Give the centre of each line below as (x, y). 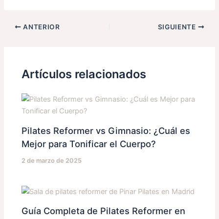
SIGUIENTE (178, 27)
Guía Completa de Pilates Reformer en (104, 211)
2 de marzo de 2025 (52, 160)
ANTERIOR (41, 27)
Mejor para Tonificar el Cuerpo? (89, 144)
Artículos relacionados (84, 74)
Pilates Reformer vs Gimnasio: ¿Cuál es (106, 131)
